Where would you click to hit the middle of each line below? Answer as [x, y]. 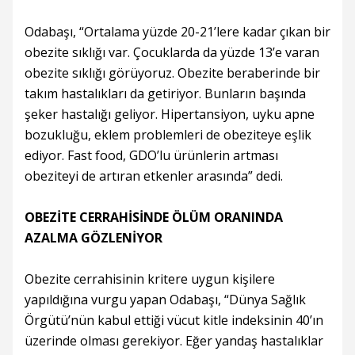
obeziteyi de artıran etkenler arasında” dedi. [154, 176]
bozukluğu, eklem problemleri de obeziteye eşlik [168, 135]
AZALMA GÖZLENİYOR [94, 238]
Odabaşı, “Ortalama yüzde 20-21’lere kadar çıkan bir [177, 32]
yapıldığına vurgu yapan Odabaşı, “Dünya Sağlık [165, 300]
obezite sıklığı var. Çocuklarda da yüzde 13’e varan [172, 52]
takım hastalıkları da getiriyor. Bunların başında [165, 94]
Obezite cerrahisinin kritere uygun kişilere [150, 279]
